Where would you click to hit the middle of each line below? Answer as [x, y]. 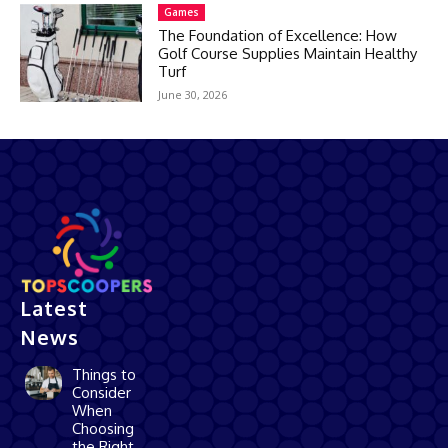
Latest [54, 307]
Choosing [103, 428]
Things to [104, 374]
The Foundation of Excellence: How [278, 36]
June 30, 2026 [193, 95]
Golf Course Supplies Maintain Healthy [288, 54]
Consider [102, 392]
